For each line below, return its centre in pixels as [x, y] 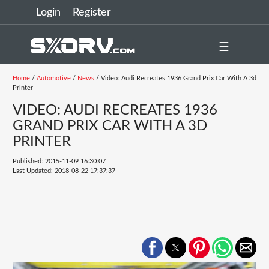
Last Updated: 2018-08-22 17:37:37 [64, 171]
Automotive [53, 78]
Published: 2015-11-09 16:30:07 [59, 161]
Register [92, 13]
